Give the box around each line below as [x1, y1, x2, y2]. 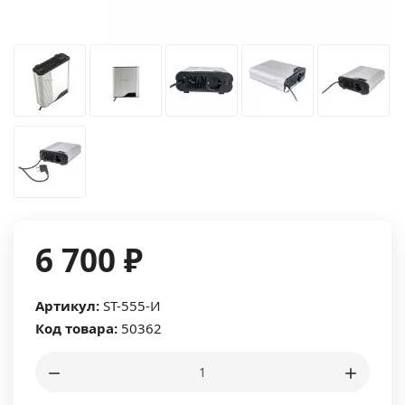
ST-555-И [99, 297, 161, 315]
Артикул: [35, 297, 99, 315]
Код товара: [35, 319, 118, 337]
